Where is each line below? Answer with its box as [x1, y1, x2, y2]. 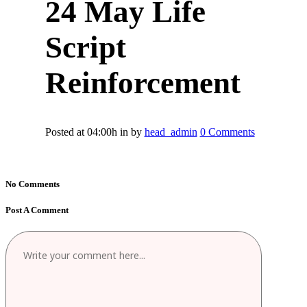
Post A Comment [5, 204, 69, 215]
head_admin [144, 126, 197, 138]
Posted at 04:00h [45, 126, 117, 138]
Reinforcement [45, 65, 241, 100]
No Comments [5, 178, 60, 189]
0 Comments [199, 126, 255, 138]
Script [45, 29, 126, 64]
